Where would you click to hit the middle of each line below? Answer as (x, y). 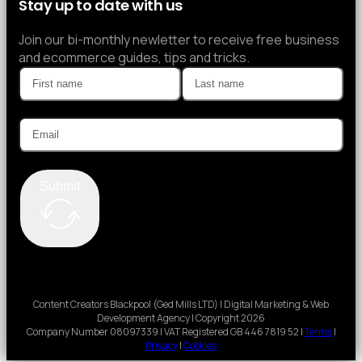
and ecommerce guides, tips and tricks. (134, 57)
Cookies (200, 345)
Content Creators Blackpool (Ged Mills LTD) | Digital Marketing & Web (181, 304)
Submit (60, 186)
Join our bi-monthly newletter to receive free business (179, 39)
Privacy (162, 345)
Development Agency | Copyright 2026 (181, 318)
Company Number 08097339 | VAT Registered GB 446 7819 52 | (165, 331)
